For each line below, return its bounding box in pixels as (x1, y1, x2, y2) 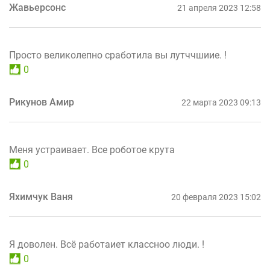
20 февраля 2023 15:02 (171, 192, 261, 202)
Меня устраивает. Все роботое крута (9, 143, 175, 155)
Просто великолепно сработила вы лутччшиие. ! (9, 49, 227, 61)
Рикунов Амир (9, 96, 74, 108)
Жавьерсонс (9, 1, 66, 13)
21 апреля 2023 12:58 (177, 2, 261, 13)
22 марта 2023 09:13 (181, 97, 261, 107)
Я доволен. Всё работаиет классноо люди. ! (9, 238, 204, 250)
